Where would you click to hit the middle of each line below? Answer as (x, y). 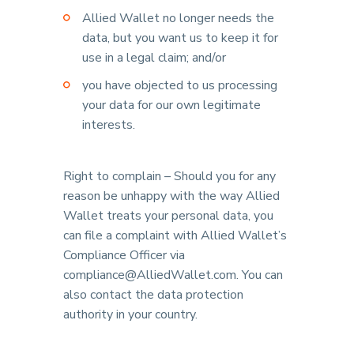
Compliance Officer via (124, 255)
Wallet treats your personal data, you (168, 216)
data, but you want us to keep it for (180, 38)
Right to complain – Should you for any (169, 176)
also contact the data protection (153, 295)
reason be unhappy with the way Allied (171, 196)
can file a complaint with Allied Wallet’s (175, 235)
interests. (109, 125)
